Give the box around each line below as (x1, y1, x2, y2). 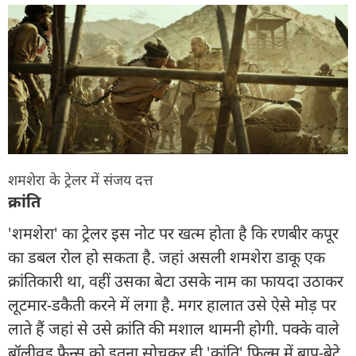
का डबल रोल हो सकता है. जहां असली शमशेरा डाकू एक (8, 246, 325, 269)
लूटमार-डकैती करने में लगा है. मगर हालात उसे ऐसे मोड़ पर (8, 294, 336, 316)
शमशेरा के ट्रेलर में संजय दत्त (8, 170, 153, 190)
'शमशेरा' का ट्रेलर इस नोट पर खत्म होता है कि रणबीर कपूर (8, 222, 339, 245)
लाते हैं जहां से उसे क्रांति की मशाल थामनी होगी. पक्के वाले (8, 318, 339, 340)
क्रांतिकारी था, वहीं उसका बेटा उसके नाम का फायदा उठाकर (8, 270, 343, 292)
